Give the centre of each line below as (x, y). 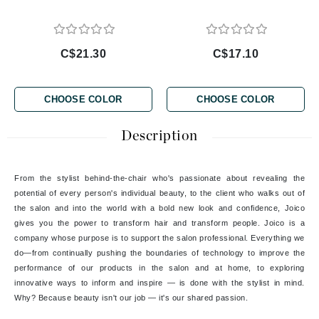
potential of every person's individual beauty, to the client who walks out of (159, 193)
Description (159, 136)
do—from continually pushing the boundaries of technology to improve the (159, 253)
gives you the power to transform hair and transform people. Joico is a (159, 223)
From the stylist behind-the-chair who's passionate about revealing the (159, 178)
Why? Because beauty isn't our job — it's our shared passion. (131, 298)
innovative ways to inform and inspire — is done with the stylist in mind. (159, 283)
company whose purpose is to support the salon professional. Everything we (159, 238)
